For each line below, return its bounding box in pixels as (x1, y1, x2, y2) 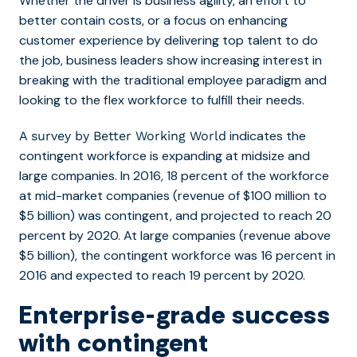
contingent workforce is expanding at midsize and (19, 147, 310, 165)
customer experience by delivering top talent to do (19, 32, 318, 49)
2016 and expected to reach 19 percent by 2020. (19, 267, 305, 284)
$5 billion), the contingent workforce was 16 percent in (19, 247, 335, 265)
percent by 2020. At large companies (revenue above (19, 227, 331, 245)
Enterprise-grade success (19, 298, 331, 332)
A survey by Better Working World (19, 128, 226, 144)
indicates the (226, 127, 306, 145)
